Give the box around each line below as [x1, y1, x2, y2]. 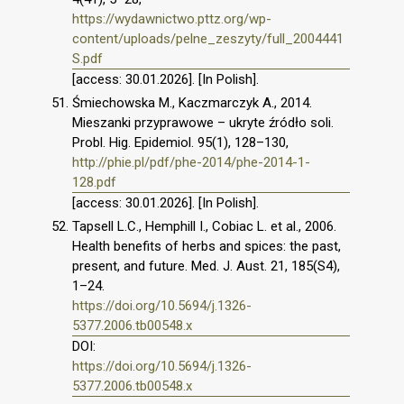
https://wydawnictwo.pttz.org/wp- [72, 11, 271, 27]
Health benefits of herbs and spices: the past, [72, 237, 341, 254]
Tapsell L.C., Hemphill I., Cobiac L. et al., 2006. [72, 217, 336, 234]
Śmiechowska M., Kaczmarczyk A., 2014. [72, 94, 312, 111]
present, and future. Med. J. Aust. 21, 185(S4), [72, 257, 340, 274]
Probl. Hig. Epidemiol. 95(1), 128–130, [72, 133, 289, 151]
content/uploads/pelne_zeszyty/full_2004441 [72, 31, 344, 47]
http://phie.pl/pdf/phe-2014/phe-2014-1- [72, 153, 310, 170]
